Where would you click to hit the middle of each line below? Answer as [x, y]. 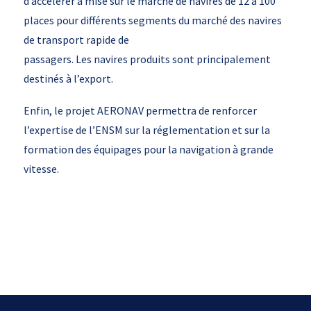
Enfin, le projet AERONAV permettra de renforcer [140, 110]
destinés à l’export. [68, 78]
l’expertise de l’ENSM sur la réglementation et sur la [146, 130]
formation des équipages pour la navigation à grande [148, 149]
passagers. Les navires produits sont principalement [147, 59]
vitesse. [41, 169]
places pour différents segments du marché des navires [152, 20]
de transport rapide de [76, 40]
